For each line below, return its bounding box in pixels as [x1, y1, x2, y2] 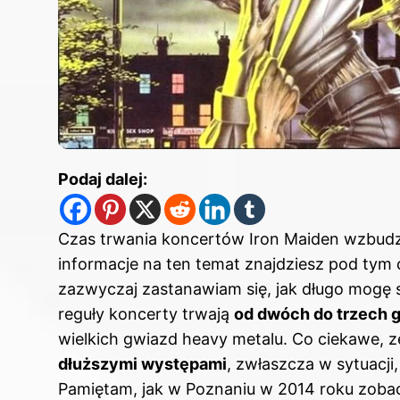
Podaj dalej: [58, 170, 147, 189]
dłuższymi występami [58, 354, 227, 374]
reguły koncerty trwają [58, 304, 234, 324]
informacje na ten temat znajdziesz [58, 254, 329, 274]
